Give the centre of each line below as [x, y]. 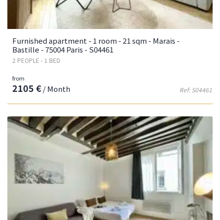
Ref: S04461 [196, 90]
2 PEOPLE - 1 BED [36, 60]
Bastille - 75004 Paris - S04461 [63, 50]
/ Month [56, 89]
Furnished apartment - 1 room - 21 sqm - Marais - [96, 41]
